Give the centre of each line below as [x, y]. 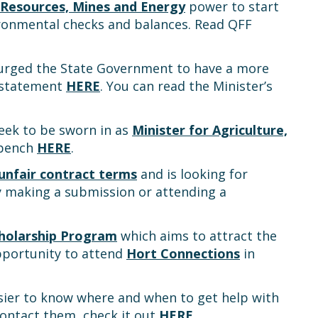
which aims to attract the [197, 236]
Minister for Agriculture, [210, 130]
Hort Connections [183, 253]
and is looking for [192, 174]
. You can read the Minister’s [186, 86]
